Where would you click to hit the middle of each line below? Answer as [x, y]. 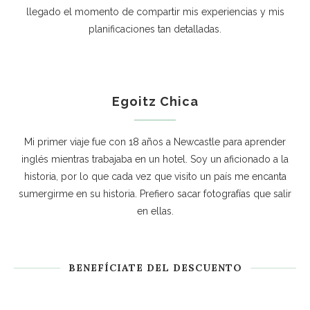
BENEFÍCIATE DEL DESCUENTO [155, 268]
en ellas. [155, 211]
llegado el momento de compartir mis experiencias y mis [155, 12]
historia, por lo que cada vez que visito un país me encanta [155, 176]
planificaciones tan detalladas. [155, 29]
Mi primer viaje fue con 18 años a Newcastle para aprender [155, 142]
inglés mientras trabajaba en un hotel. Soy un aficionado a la [155, 159]
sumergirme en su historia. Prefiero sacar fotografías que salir [155, 194]
